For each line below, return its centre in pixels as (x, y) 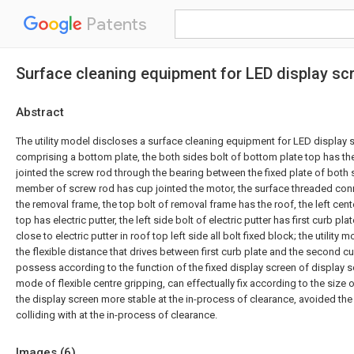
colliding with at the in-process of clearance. (117, 315)
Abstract (40, 112)
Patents (115, 24)
